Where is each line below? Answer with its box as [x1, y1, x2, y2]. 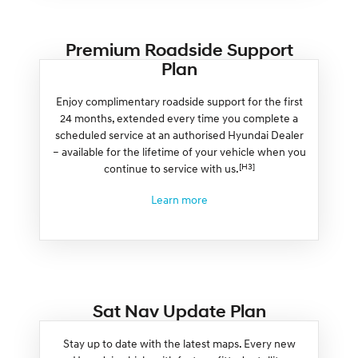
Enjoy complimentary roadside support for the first [55, 93, 303, 108]
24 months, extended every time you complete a [60, 110, 298, 125]
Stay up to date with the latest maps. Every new [62, 336, 296, 350]
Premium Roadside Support [65, 38, 293, 60]
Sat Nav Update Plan [92, 300, 266, 321]
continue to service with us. [103, 161, 239, 175]
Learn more [150, 192, 208, 206]
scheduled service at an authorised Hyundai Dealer [54, 127, 304, 141]
